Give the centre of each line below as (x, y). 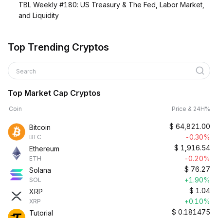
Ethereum (44, 149)
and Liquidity (39, 15)
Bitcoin (40, 127)
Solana (40, 170)
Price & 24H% (191, 109)
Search (27, 71)
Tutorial (41, 213)
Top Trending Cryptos (58, 47)
